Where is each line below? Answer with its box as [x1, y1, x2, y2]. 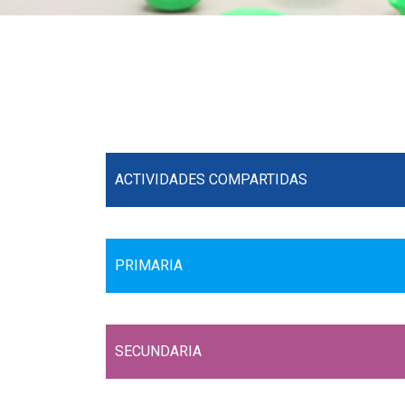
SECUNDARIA [115, 342, 202, 360]
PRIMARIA [115, 256, 183, 274]
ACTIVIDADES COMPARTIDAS [115, 170, 307, 188]
